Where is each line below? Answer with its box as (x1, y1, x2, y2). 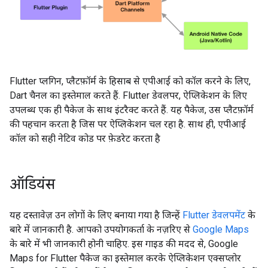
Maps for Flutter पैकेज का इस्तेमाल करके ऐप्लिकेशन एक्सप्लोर (10, 252, 241, 264)
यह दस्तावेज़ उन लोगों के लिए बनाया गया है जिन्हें (10, 209, 182, 221)
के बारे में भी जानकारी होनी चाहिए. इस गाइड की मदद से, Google (10, 237, 238, 249)
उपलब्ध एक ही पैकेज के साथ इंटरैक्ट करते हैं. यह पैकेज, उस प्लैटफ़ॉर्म (10, 103, 254, 115)
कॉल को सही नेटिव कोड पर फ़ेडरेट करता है (10, 132, 160, 144)
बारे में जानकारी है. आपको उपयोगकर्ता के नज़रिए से (10, 223, 193, 235)
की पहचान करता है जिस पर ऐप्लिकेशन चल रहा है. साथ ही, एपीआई (10, 118, 246, 130)
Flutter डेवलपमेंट (182, 209, 245, 221)
